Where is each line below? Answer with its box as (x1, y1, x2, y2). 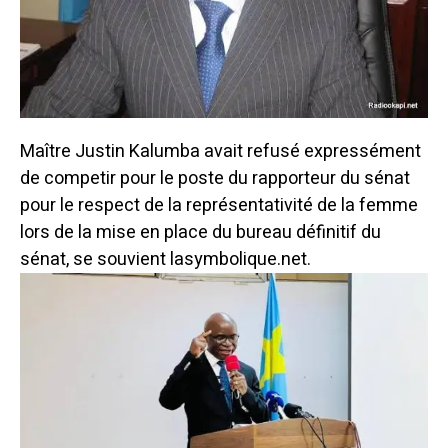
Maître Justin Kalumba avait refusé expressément (20, 138, 421, 166)
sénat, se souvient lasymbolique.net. (20, 246, 311, 274)
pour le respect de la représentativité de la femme (20, 192, 418, 220)
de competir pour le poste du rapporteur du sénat (20, 165, 410, 193)
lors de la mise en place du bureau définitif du (20, 219, 381, 247)
